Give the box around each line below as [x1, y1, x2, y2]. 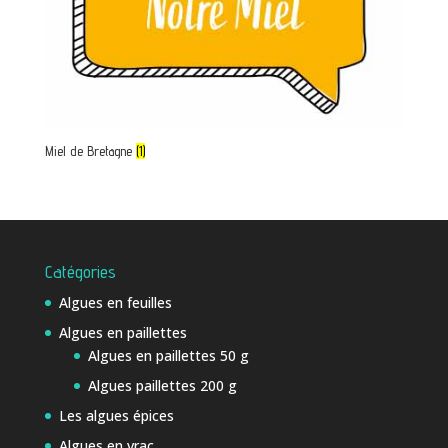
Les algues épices [58, 405, 174, 425]
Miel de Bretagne [44, 142, 136, 159]
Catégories [44, 260, 116, 282]
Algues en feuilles [58, 292, 172, 312]
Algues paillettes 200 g [87, 375, 237, 395]
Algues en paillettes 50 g [87, 345, 249, 365]
